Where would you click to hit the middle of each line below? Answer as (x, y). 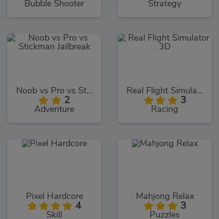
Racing (165, 110)
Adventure (54, 110)
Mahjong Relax (165, 197)
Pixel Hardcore (54, 197)
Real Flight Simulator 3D (200, 91)
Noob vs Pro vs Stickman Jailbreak (89, 91)
